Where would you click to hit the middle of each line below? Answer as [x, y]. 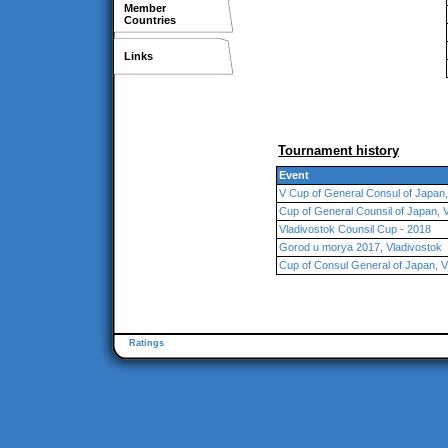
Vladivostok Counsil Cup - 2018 [355, 229]
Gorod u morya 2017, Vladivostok [360, 247]
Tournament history [338, 150]
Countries [150, 20]
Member [145, 8]
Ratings [146, 343]
